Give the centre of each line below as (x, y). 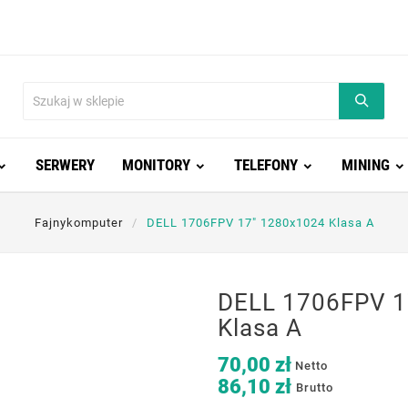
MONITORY (156, 165)
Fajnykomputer (78, 223)
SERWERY (65, 165)
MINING (365, 165)
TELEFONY (265, 165)
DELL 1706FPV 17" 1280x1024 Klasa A (260, 223)
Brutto (315, 387)
